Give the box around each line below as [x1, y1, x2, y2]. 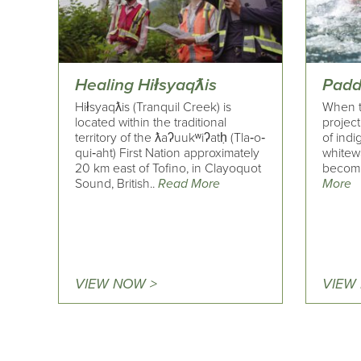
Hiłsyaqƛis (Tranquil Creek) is [75, 99, 231, 116]
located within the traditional [75, 114, 226, 131]
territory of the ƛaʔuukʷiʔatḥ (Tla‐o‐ [75, 130, 265, 147]
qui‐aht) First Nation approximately [75, 145, 259, 162]
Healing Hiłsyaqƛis [75, 75, 217, 96]
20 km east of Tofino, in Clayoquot [75, 160, 261, 177]
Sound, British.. [75, 176, 158, 193]
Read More [158, 176, 220, 193]
